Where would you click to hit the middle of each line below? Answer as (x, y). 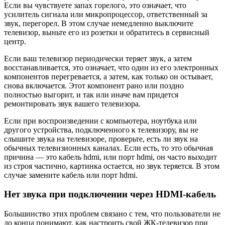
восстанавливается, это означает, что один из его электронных (111, 67)
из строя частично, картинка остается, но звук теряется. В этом (112, 166)
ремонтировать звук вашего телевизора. (72, 103)
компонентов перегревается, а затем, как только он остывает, (108, 76)
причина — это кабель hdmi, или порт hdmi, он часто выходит (110, 157)
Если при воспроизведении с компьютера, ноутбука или (100, 121)
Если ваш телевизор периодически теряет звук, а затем (98, 58)
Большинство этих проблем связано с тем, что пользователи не (112, 214)
